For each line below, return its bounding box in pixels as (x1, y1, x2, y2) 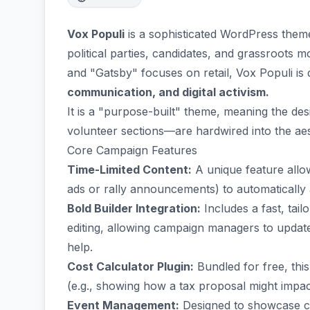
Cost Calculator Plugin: (67, 259, 194, 273)
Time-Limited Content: (67, 163, 192, 176)
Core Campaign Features (67, 143, 197, 157)
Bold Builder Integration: (67, 201, 201, 215)
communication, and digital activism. (67, 85, 269, 99)
